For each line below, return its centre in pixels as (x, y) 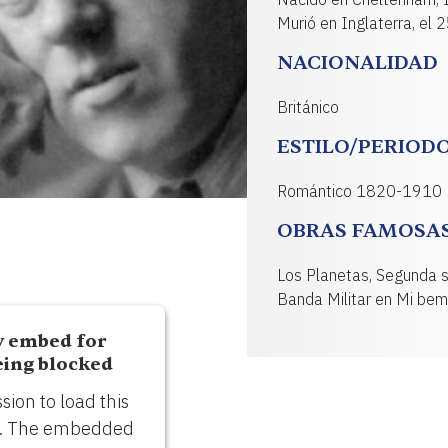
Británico (308, 107)
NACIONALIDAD (357, 62)
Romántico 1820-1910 (359, 191)
